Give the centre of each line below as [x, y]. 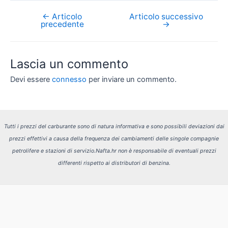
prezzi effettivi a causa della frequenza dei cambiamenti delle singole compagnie [114, 138]
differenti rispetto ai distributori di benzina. [114, 163]
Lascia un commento [69, 64]
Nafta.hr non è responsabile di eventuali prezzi [156, 151]
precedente [62, 24]
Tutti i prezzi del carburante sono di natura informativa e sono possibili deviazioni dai [114, 126]
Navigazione [31, 17]
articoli [21, 28]
